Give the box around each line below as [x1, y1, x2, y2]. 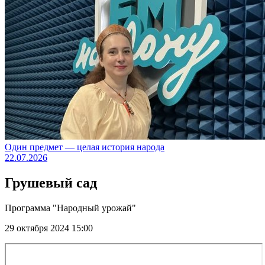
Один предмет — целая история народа [5, 142, 164, 153]
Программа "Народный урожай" [5, 203, 136, 214]
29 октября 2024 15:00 [5, 223, 93, 234]
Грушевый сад [5, 175, 97, 191]
